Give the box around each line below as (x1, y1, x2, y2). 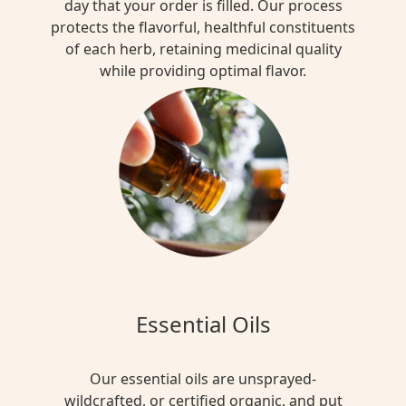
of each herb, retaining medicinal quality (64, 38, 342, 59)
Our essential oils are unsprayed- (90, 368, 316, 389)
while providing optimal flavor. (100, 60, 306, 81)
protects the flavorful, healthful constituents (51, 16, 355, 37)
